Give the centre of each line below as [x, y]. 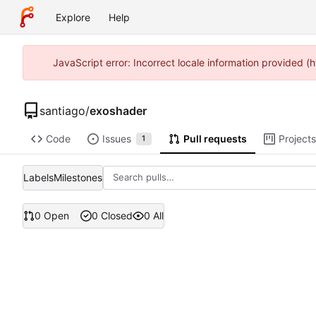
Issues [116, 139]
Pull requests [215, 139]
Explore [73, 17]
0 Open [52, 216]
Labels [38, 177]
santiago [62, 110]
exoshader [118, 110]
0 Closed [112, 216]
